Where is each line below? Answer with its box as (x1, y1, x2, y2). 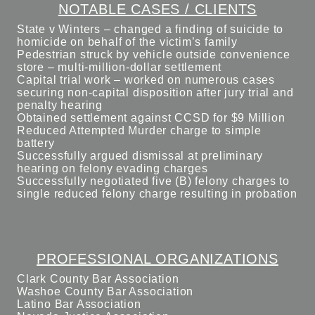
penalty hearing (17, 99, 103, 111)
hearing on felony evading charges (17, 162, 208, 174)
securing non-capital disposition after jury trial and (17, 86, 294, 98)
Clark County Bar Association (17, 273, 179, 285)
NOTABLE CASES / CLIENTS (58, 1, 257, 17)
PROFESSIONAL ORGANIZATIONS (37, 251, 278, 266)
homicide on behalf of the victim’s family (17, 36, 238, 48)
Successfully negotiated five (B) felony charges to (17, 175, 290, 187)
